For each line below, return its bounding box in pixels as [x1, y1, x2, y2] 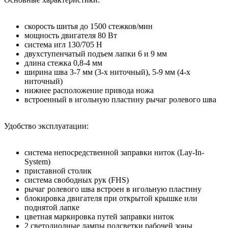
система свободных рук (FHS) [24, 175, 129, 184]
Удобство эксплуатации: [4, 121, 89, 130]
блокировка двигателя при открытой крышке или [24, 193, 197, 203]
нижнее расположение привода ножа [24, 85, 154, 95]
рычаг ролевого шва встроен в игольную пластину [24, 184, 202, 193]
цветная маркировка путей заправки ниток [24, 212, 174, 221]
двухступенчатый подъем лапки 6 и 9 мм [24, 49, 167, 58]
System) [24, 157, 50, 166]
